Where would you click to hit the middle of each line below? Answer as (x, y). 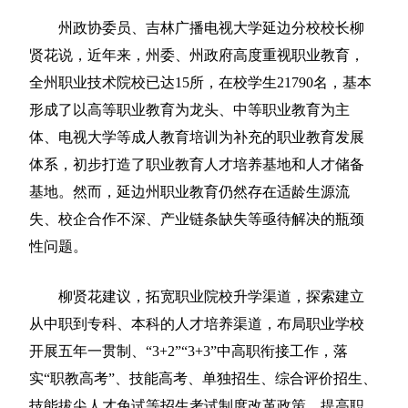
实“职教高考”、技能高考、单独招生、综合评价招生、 (204, 378)
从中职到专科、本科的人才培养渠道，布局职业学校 (197, 323)
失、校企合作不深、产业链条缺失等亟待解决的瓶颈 (197, 219)
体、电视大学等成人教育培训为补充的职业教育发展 (197, 137)
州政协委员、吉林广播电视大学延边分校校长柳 (197, 27)
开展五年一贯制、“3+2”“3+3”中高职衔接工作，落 (189, 351)
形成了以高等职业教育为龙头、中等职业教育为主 (190, 109)
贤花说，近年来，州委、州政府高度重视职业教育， (197, 55)
